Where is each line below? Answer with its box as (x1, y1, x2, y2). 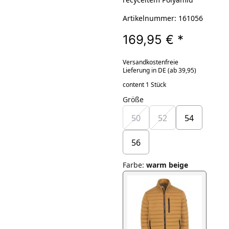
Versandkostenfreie (122, 57, 178, 66)
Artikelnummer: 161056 (122, 13, 203, 23)
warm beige (146, 159, 188, 170)
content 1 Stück (122, 80, 166, 89)
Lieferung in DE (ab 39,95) (122, 65, 196, 75)
